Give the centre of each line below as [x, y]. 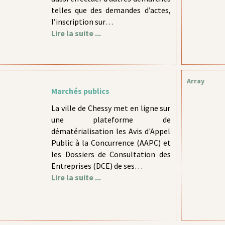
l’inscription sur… [82, 22]
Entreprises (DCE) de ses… [97, 166]
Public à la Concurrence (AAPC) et [111, 143]
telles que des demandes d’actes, [111, 10]
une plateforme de [111, 120]
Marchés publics [81, 91]
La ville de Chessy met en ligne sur [111, 108]
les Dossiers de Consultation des [111, 154]
